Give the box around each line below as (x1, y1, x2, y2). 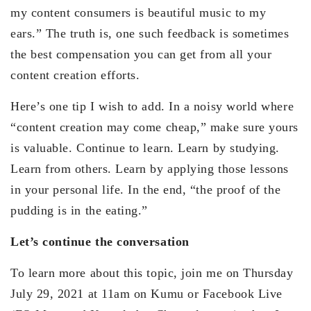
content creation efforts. (10, 68, 144, 83)
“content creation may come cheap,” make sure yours (10, 120, 299, 135)
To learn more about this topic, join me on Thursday (10, 266, 294, 280)
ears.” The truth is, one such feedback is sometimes (10, 26, 289, 41)
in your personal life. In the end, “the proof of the (10, 183, 281, 197)
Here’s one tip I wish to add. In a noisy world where (10, 99, 294, 114)
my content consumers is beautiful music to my (10, 6, 267, 20)
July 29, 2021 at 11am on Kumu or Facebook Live (10, 287, 283, 301)
